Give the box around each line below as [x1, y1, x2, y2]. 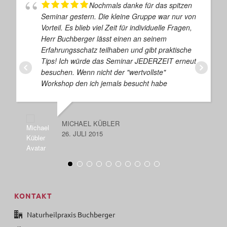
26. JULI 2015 [62, 128, 103, 138]
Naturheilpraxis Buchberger [27, 209, 116, 219]
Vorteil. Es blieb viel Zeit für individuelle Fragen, [41, 22, 193, 32]
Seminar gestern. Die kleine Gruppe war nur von [41, 11, 197, 21]
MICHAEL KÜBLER [62, 118, 120, 128]
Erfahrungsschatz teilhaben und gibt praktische [41, 44, 192, 55]
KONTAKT [14, 191, 53, 200]
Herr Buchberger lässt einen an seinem [41, 33, 167, 44]
